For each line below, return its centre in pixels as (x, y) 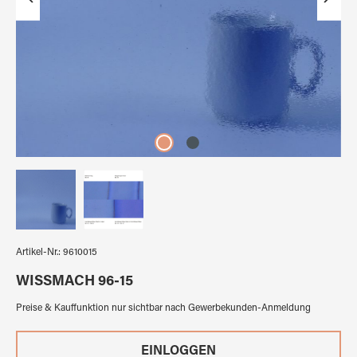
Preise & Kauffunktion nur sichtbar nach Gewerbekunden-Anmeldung (163, 308)
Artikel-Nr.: (39, 252)
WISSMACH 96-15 (75, 282)
